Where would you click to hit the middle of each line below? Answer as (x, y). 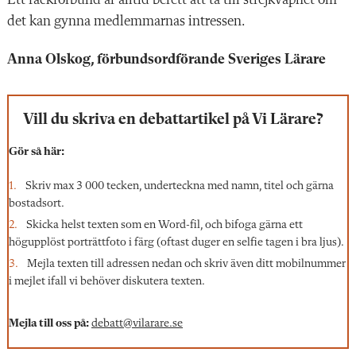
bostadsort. (37, 203)
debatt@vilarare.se (137, 323)
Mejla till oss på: (49, 323)
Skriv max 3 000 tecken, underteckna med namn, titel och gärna (180, 186)
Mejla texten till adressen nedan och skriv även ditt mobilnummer (186, 264)
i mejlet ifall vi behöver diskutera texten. (107, 281)
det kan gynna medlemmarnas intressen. (126, 21)
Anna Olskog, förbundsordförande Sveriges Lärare (166, 59)
